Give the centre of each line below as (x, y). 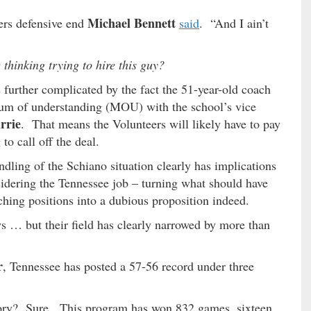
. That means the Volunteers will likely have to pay (151, 124)
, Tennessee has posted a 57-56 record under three (128, 266)
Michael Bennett (132, 23)
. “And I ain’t (234, 23)
